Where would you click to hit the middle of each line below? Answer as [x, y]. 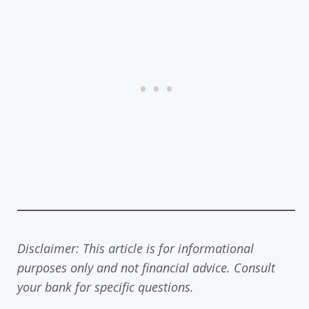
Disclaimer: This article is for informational [136, 248]
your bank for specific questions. [106, 287]
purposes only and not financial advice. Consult [146, 267]
